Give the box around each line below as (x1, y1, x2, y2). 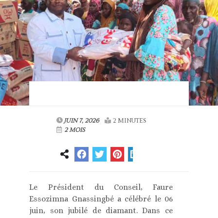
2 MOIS (63, 127, 85, 134)
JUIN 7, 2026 (64, 117, 99, 125)
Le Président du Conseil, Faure (29, 182, 173, 192)
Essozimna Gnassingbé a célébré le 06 (29, 194, 173, 204)
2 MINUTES (113, 117, 146, 125)
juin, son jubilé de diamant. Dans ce (29, 206, 173, 216)
